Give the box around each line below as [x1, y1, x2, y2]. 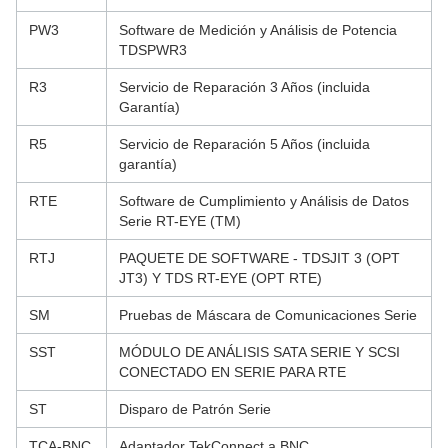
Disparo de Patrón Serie [119, 401, 271, 417]
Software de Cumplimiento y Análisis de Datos [119, 193, 409, 209]
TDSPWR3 [119, 42, 187, 58]
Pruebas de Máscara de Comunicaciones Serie [119, 307, 417, 323]
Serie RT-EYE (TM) [119, 213, 241, 229]
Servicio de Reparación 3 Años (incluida [119, 79, 370, 95]
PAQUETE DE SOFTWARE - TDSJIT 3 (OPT [119, 250, 400, 266]
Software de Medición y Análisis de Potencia [119, 22, 397, 38]
